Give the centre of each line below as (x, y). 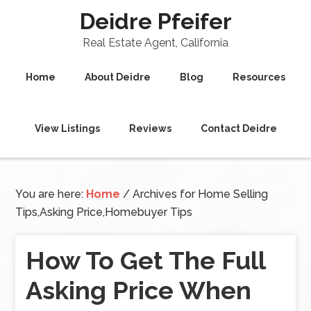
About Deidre (118, 77)
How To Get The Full (146, 260)
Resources (259, 77)
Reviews (150, 128)
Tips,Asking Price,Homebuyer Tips (104, 212)
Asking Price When (139, 290)
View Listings (67, 128)
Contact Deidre (238, 128)
